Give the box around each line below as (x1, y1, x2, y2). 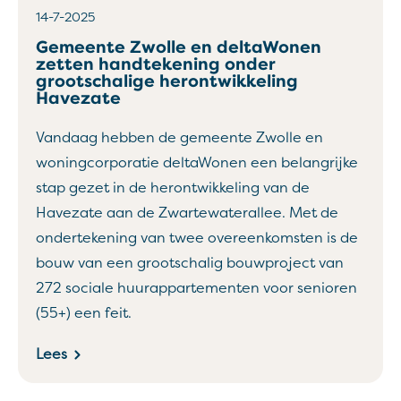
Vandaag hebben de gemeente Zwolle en (36, 129, 323, 147)
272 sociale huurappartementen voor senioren (36, 279, 357, 297)
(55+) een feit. (36, 304, 132, 322)
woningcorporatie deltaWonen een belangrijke (36, 154, 358, 172)
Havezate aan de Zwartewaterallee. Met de (36, 204, 338, 222)
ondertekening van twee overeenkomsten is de (36, 229, 358, 247)
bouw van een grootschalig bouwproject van (36, 254, 344, 272)
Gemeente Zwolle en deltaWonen (36, 37, 321, 58)
